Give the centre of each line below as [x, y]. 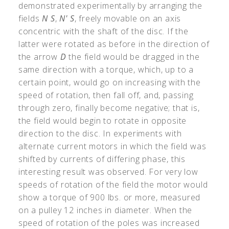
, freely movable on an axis [128, 19]
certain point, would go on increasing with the [109, 83]
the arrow [39, 57]
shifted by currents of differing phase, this [102, 159]
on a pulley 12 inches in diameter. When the [105, 210]
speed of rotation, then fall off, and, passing [106, 95]
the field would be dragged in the [133, 57]
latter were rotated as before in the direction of [114, 44]
